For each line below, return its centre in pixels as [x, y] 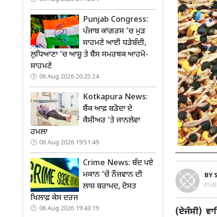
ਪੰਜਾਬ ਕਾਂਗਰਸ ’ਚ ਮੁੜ [114, 32]
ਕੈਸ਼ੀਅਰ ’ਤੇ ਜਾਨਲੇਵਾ [111, 121]
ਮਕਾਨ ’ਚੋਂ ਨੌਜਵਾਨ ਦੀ [113, 175]
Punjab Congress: [116, 20]
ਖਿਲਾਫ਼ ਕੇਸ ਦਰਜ [54, 198]
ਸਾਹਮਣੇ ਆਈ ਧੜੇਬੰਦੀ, [115, 43]
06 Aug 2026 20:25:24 [69, 77]
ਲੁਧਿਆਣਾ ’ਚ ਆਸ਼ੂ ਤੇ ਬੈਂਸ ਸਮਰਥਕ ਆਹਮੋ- [89, 55]
